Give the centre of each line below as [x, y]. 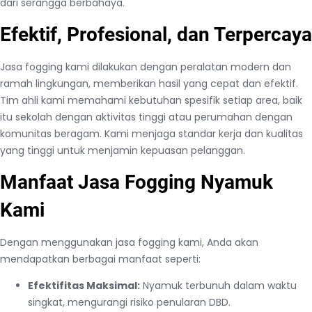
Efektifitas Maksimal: [84, 285]
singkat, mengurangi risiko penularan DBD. [129, 302]
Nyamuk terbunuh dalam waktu [218, 285]
